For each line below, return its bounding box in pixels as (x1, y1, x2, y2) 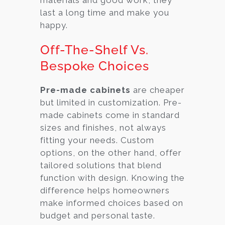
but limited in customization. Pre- (40, 97, 182, 107)
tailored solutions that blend (40, 160, 162, 170)
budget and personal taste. (40, 210, 155, 220)
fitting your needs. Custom (40, 135, 154, 145)
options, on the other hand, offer (40, 147, 182, 158)
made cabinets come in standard (40, 109, 180, 120)
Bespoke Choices (40, 58, 149, 73)
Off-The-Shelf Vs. (40, 42, 149, 57)
